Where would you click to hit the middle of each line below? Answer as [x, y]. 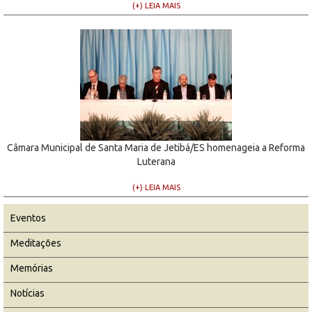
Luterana [156, 161]
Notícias [28, 293]
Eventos [28, 218]
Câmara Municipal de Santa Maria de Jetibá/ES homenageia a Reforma [156, 147]
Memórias [32, 268]
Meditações [36, 243]
